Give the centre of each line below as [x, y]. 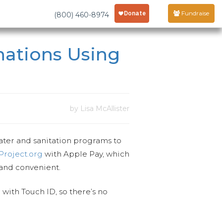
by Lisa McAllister [100, 109]
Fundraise [194, 13]
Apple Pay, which [96, 154]
